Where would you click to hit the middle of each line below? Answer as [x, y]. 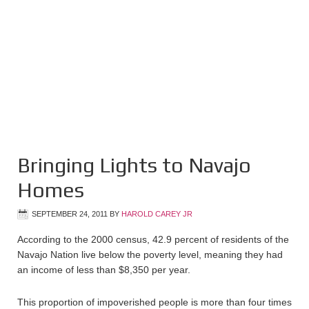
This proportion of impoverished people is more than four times [154, 302]
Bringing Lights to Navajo [134, 165]
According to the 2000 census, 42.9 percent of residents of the [153, 239]
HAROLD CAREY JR [157, 214]
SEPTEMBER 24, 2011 [70, 214]
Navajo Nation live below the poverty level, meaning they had [150, 255]
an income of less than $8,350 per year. [104, 270]
